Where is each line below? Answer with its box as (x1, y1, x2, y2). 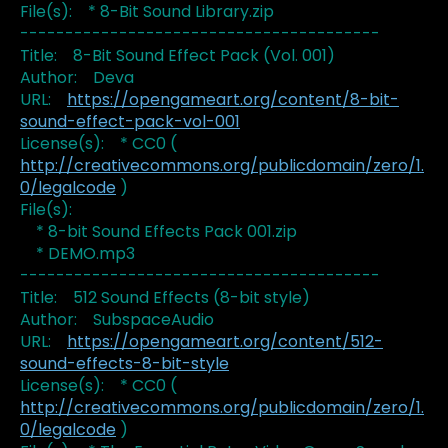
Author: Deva (20, 66, 134, 90)
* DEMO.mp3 (20, 242, 135, 266)
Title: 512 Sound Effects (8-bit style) (20, 286, 310, 310)
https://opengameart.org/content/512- (67, 330, 383, 354)
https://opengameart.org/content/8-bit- (67, 88, 399, 112)
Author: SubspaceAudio (20, 308, 214, 332)
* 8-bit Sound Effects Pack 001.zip (20, 220, 297, 244)
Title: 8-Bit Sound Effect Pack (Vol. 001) (20, 44, 335, 68)
